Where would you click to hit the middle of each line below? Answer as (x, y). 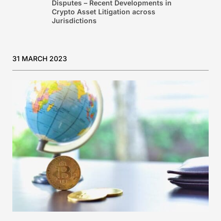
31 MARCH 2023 (40, 59)
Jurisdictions (74, 21)
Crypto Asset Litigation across (103, 12)
